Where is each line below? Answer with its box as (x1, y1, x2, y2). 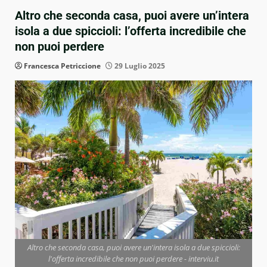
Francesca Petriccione (24, 61, 101, 72)
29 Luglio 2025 (113, 61, 165, 72)
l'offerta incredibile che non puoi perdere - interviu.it (48, 253, 219, 264)
